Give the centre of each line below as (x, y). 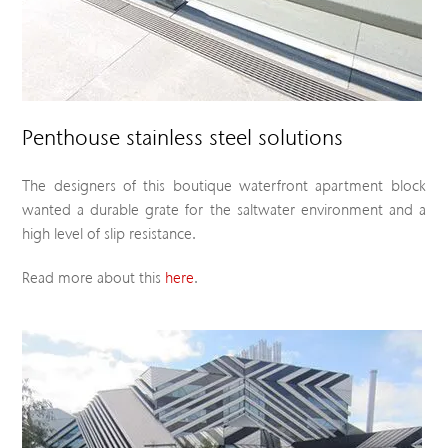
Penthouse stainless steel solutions (183, 137)
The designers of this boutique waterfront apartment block (224, 185)
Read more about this (94, 277)
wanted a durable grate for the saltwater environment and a (224, 209)
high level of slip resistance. (109, 233)
